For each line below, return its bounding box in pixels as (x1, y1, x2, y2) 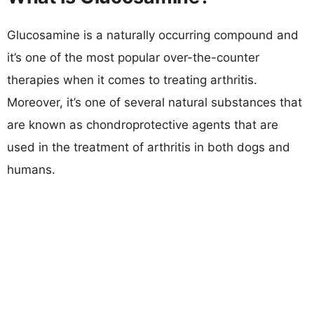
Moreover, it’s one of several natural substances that (7, 95, 302, 109)
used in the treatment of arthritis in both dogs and (7, 139, 290, 154)
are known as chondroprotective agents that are (7, 117, 278, 132)
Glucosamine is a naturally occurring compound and (7, 27, 299, 42)
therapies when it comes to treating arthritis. (7, 72, 257, 87)
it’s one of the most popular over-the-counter (7, 50, 259, 64)
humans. (7, 162, 55, 177)
